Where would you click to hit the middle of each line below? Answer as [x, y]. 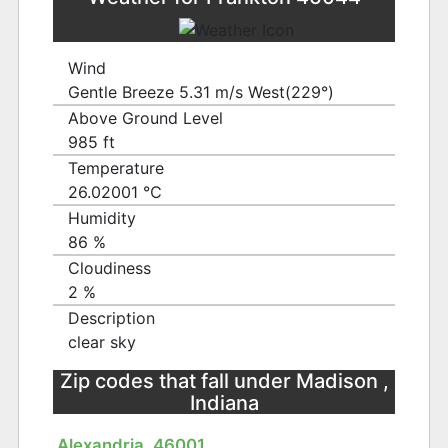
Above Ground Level [146, 118]
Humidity [102, 218]
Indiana [224, 403]
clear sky [102, 342]
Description [112, 318]
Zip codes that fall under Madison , [224, 381]
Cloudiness [110, 268]
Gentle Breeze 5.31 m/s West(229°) [201, 92]
